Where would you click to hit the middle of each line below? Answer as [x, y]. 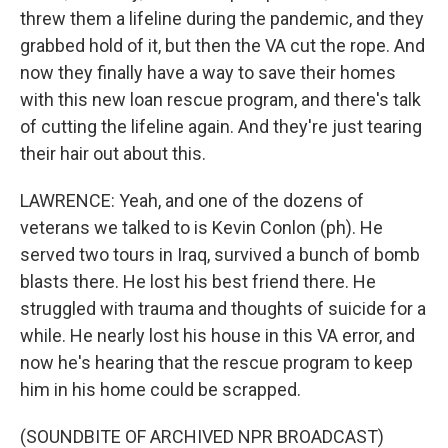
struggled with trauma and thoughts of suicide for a [223, 308]
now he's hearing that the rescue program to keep [216, 362]
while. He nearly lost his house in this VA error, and [217, 335]
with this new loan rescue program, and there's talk [220, 99]
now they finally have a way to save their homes [208, 72]
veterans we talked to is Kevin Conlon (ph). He [201, 227]
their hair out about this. [113, 153]
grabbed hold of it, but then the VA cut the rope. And [222, 45]
